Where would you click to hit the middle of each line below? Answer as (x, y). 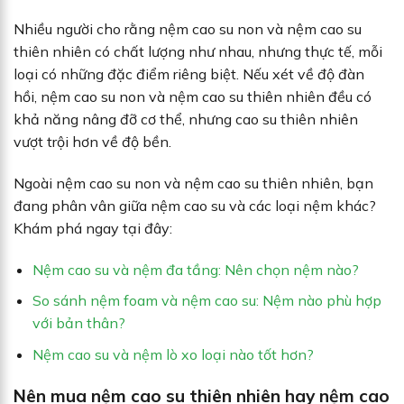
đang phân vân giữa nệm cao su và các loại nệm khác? (195, 205)
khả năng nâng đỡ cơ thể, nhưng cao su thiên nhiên (186, 119)
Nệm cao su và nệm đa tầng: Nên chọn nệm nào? (195, 269)
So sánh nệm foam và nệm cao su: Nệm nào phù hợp (207, 301)
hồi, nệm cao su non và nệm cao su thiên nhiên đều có (193, 96)
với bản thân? (78, 323)
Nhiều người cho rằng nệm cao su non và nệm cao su (188, 29)
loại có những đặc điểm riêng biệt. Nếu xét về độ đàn (189, 74)
